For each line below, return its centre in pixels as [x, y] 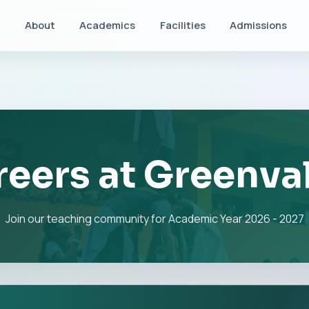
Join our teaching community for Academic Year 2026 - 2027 [154, 218]
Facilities [182, 25]
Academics [108, 25]
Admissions [259, 25]
